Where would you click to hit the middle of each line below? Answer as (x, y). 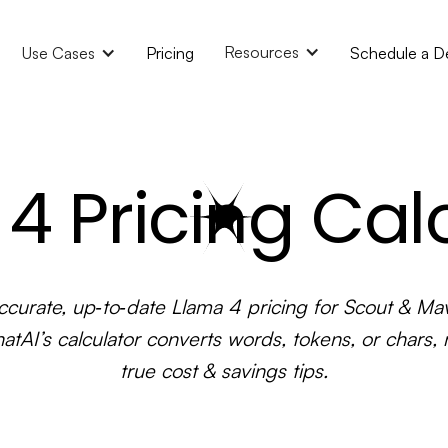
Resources (261, 52)
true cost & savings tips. (224, 370)
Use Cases (58, 53)
